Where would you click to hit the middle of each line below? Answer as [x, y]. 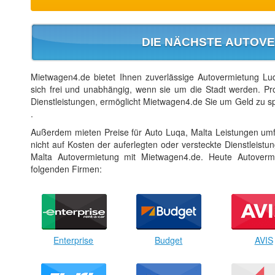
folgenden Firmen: [66, 168]
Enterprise [74, 240]
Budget [169, 240]
